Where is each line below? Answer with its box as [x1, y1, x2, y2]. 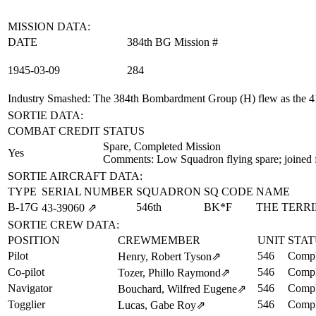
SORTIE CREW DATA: [8, 219, 119, 231]
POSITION [8, 234, 60, 246]
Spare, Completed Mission [103, 140, 221, 152]
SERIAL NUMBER [42, 186, 133, 197]
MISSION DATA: [8, 20, 90, 32]
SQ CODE [204, 186, 253, 197]
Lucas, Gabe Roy [118, 299, 196, 311]
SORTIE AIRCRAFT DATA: [8, 170, 142, 182]
